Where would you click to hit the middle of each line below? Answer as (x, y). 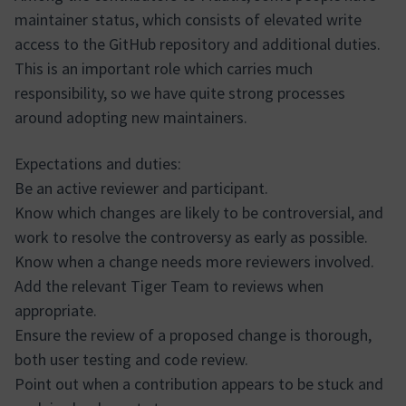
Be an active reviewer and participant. (141, 188)
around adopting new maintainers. (131, 117)
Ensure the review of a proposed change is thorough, (193, 335)
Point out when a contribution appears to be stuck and (199, 384)
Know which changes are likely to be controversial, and (199, 213)
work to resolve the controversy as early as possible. (191, 237)
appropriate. (56, 310)
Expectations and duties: (98, 164)
